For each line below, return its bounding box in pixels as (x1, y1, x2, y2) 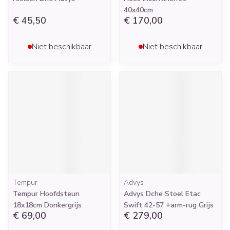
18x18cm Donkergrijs (13, 200, 82, 210)
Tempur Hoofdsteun (13, 189, 80, 199)
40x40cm (124, 5, 153, 15)
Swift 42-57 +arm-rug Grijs (124, 200, 214, 210)
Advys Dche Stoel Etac (124, 189, 201, 199)
